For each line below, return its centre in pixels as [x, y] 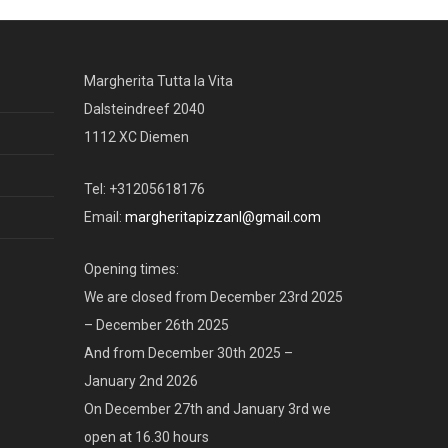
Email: [104, 217]
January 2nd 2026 [140, 381]
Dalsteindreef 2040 [144, 109]
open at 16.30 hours [146, 437]
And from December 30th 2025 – [188, 353]
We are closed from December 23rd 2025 [213, 297]
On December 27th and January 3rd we [207, 409]
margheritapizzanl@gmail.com [222, 217]
